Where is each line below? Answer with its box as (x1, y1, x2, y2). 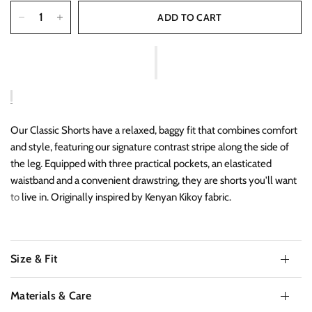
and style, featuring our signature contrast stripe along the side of (10, 140, 290, 153)
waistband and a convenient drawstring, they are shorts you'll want (10, 173, 297, 187)
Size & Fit (10, 251, 58, 265)
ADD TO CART (157, 10, 222, 24)
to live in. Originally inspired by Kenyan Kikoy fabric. (10, 190, 234, 203)
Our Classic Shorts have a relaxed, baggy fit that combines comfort (10, 123, 298, 136)
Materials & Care (10, 288, 92, 302)
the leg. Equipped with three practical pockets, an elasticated (10, 157, 272, 170)
